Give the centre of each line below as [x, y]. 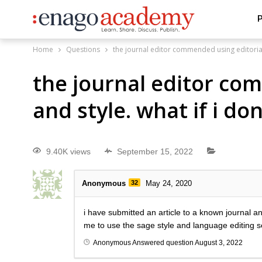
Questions [83, 49]
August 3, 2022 [219, 243]
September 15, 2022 [155, 152]
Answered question [163, 243]
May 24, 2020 [169, 184]
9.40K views [68, 152]
